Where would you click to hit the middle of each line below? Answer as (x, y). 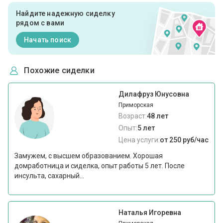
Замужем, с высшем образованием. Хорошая (89, 156)
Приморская (136, 105)
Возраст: (132, 116)
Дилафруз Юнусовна (154, 94)
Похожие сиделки (59, 71)
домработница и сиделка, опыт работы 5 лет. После (100, 166)
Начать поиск (48, 40)
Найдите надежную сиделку (65, 14)
